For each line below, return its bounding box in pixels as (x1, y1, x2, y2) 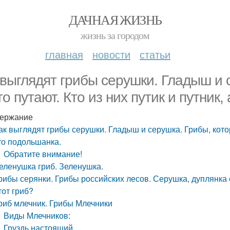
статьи (140, 47, 170, 62)
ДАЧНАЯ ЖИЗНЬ (68, 11, 162, 28)
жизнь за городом (81, 28, 149, 42)
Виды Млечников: (4, 209, 71, 221)
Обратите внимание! (4, 148, 83, 160)
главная (45, 47, 83, 62)
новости (92, 47, 130, 62)
